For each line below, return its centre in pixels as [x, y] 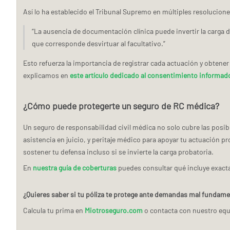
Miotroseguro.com [114, 210]
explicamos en [46, 75]
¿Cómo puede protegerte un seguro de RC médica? [121, 106]
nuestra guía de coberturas [75, 167]
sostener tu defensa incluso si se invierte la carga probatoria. [118, 151]
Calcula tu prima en [54, 210]
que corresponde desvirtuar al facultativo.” [99, 43]
